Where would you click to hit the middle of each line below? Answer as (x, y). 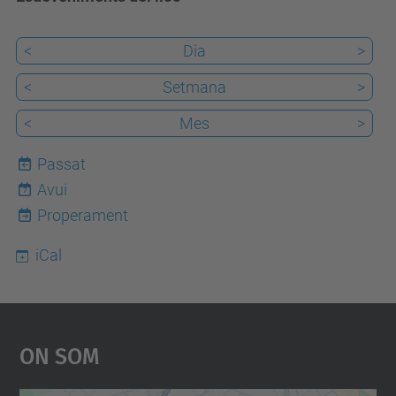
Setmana (194, 87)
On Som (59, 354)
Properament (83, 215)
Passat (61, 164)
